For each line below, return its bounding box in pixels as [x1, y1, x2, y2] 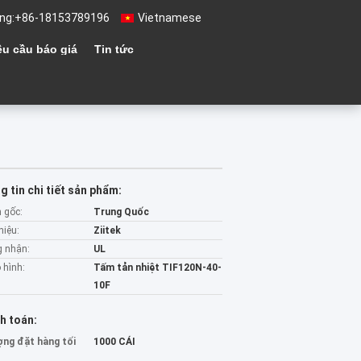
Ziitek [93, 225, 121, 236]
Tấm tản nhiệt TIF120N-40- [93, 262, 222, 273]
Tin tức [94, 43, 134, 56]
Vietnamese [138, 11, 201, 24]
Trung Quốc [93, 206, 149, 218]
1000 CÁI [93, 336, 135, 347]
